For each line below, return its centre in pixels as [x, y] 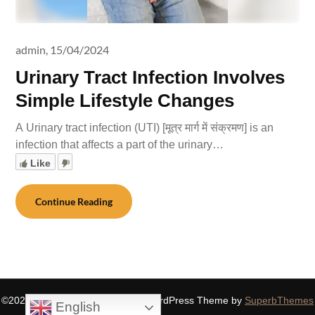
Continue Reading [74, 201]
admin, [32, 50]
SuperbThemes [279, 300]
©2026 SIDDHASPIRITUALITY [70, 300]
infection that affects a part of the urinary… [120, 144]
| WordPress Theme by [192, 300]
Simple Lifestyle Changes [125, 101]
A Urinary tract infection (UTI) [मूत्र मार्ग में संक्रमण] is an [145, 128]
